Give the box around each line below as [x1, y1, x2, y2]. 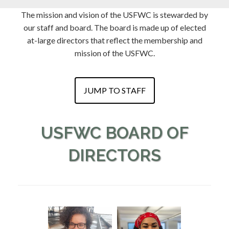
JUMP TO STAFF [83, 85, 146, 95]
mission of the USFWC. [74, 48, 155, 58]
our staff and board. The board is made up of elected [23, 22, 206, 32]
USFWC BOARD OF [40, 123, 189, 142]
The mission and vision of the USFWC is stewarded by [21, 10, 208, 19]
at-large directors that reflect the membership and [27, 35, 202, 45]
